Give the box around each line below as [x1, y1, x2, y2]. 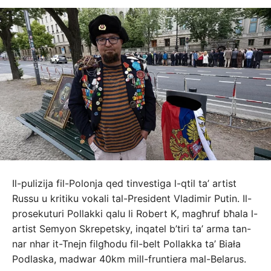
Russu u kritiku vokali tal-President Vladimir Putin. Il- [12, 192, 252, 205]
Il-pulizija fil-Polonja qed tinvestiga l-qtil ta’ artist [12, 177, 237, 190]
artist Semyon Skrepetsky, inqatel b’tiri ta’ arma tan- [12, 223, 251, 235]
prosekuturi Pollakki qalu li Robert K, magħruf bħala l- [12, 207, 258, 220]
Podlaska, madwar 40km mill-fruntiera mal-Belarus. [12, 253, 246, 266]
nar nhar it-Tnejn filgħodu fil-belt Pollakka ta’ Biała [12, 238, 241, 250]
